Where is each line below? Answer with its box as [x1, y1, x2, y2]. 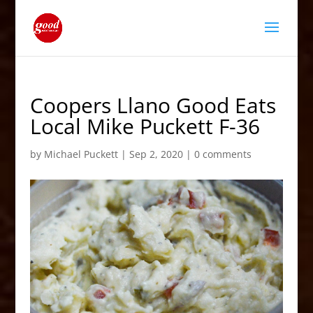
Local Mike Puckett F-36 [29, 112, 260, 140]
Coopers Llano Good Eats [29, 91, 276, 119]
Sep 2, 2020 [129, 147, 183, 161]
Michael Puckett [43, 147, 118, 161]
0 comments [194, 147, 252, 161]
